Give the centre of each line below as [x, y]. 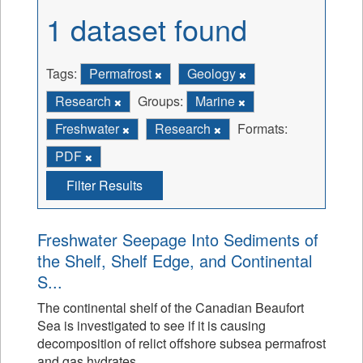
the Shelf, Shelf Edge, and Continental [175, 261]
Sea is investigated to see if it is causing [152, 325]
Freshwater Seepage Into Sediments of [178, 239]
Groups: [160, 101]
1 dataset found [147, 29]
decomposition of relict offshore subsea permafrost [181, 343]
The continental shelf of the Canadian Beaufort [171, 307]
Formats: [263, 128]
